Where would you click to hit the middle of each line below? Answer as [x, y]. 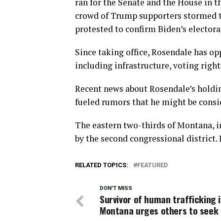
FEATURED [152, 165]
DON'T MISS [116, 188]
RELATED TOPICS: [102, 165]
